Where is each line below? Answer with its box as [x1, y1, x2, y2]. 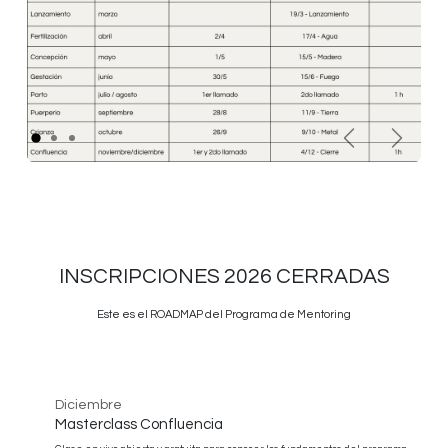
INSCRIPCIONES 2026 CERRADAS [58, 265, 390, 287]
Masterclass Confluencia [55, 416, 223, 432]
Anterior [347, 138, 387, 149]
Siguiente [396, 138, 443, 149]
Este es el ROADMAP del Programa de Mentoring [97, 308, 351, 320]
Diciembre [55, 397, 122, 412]
